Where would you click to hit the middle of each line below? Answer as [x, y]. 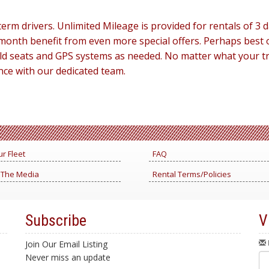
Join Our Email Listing [67, 244]
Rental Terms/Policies [192, 174]
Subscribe [56, 220]
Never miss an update [69, 257]
